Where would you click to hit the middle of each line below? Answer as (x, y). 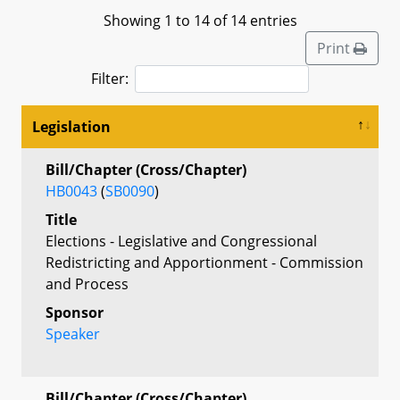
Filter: (110, 78)
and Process (87, 283)
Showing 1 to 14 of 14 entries (200, 20)
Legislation (71, 126)
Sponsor (75, 312)
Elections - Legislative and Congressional (181, 241)
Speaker (73, 333)
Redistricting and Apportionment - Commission (204, 262)
